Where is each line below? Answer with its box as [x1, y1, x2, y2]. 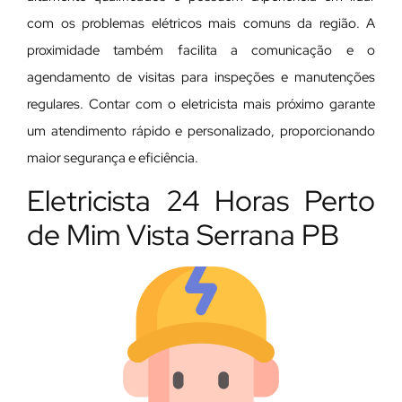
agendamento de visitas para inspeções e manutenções [27, 67, 375, 86]
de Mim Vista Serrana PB [27, 215, 339, 255]
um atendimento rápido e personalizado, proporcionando [27, 121, 375, 140]
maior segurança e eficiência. [27, 148, 198, 167]
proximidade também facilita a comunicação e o [27, 40, 375, 59]
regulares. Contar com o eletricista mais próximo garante [27, 94, 375, 113]
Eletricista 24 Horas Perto [27, 181, 375, 221]
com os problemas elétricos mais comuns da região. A [27, 13, 375, 32]
